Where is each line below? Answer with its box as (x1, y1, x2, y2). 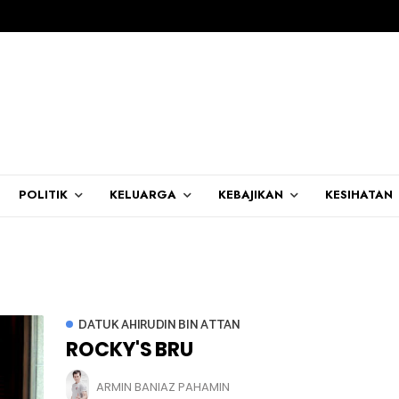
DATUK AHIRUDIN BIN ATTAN (78, 314, 240, 336)
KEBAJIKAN (218, 186, 283, 203)
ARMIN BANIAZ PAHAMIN (96, 378, 230, 395)
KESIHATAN (325, 186, 393, 203)
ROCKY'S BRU (66, 335, 193, 363)
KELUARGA (110, 186, 176, 203)
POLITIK (19, 186, 68, 203)
